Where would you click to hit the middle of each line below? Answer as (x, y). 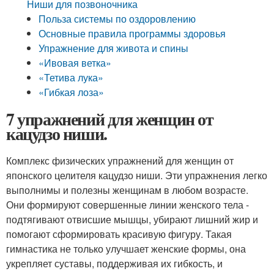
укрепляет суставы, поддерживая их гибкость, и (114, 263)
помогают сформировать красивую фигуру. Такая (119, 234)
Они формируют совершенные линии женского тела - (128, 205)
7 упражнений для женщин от (110, 119)
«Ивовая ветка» (75, 63)
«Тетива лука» (71, 77)
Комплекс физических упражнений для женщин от (120, 161)
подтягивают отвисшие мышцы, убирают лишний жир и (132, 219)
